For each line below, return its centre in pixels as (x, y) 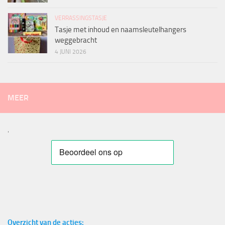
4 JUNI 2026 (71, 52)
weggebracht (76, 40)
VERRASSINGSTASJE (81, 18)
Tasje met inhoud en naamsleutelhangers (121, 30)
